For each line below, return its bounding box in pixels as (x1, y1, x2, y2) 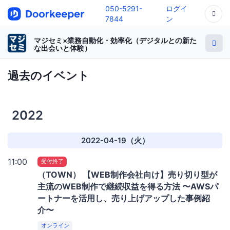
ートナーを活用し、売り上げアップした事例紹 (37, 193, 210, 203)
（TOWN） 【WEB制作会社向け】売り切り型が (37, 169, 217, 180)
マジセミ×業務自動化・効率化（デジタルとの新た (34, 36, 197, 45)
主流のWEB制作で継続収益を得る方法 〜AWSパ (37, 181, 218, 191)
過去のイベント (8, 68, 89, 82)
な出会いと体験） (34, 44, 91, 52)
